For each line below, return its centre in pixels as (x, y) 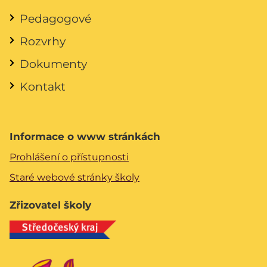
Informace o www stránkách (85, 136)
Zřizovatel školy (50, 205)
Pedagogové (55, 18)
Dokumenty (53, 63)
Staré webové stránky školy (74, 177)
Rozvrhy (43, 41)
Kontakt (43, 86)
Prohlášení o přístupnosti (69, 157)
